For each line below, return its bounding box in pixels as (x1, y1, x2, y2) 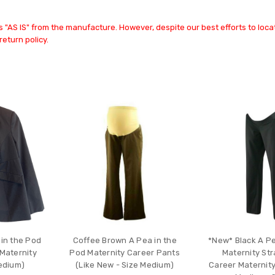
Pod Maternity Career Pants (69, 247, 180, 257)
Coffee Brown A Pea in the (72, 235, 177, 245)
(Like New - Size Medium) (76, 260, 174, 269)
